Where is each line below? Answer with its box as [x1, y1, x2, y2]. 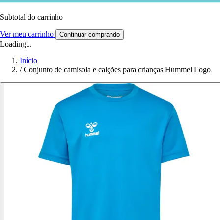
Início [20, 56, 37, 65]
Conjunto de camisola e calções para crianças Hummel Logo [24, 65, 211, 74]
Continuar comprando [59, 30, 120, 38]
